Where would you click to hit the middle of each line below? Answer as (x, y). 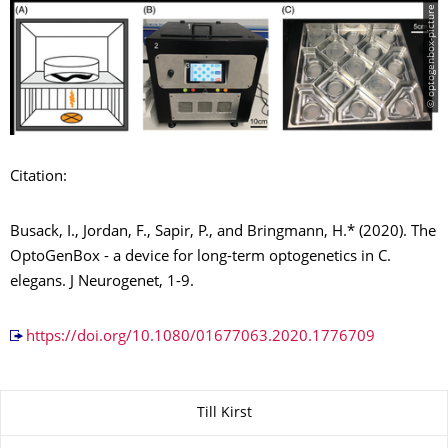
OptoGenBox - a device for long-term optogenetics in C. (200, 258)
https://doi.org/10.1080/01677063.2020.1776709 (200, 338)
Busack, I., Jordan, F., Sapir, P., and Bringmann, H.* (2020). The (223, 233)
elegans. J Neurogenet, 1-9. (102, 283)
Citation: (38, 178)
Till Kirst (224, 413)
